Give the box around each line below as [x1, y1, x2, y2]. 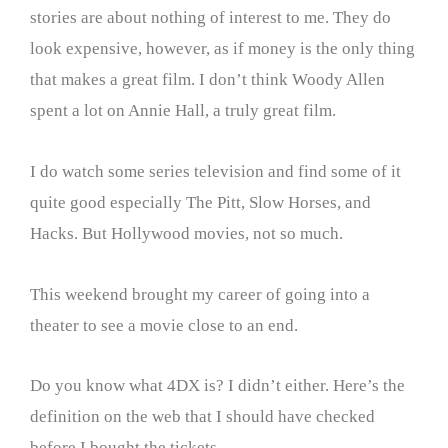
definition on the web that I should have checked [30, 407, 375, 427]
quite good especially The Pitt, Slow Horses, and [30, 192, 371, 212]
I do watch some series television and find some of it [30, 161, 401, 181]
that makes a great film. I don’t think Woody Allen [30, 70, 385, 89]
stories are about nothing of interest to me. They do [30, 8, 391, 27]
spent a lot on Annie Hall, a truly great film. [30, 101, 336, 120]
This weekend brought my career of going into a [30, 284, 370, 304]
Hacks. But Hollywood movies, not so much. [30, 223, 343, 243]
